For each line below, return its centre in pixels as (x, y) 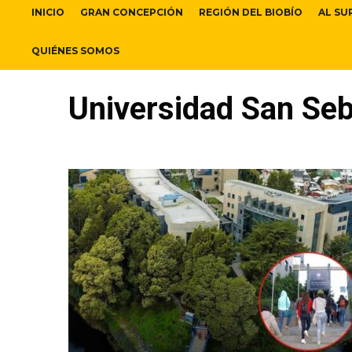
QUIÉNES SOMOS (75, 51)
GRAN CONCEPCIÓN (132, 13)
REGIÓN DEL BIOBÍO (251, 13)
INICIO (48, 13)
